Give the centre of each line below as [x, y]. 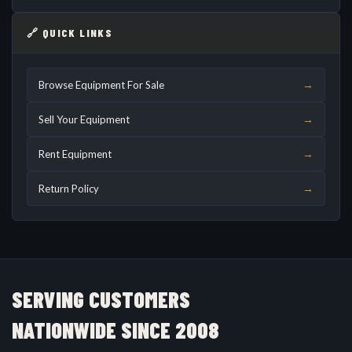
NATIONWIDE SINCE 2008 [115, 330]
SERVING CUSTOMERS [101, 299]
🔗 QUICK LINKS [70, 33]
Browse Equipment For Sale [101, 85]
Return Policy [69, 189]
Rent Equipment [75, 154]
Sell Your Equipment [84, 119]
